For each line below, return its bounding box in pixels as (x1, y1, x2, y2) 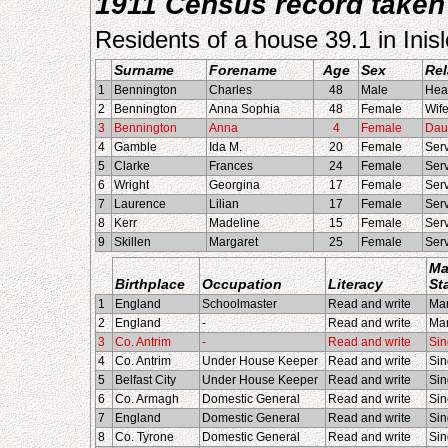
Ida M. (209, 140, 242, 154)
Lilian (209, 197, 239, 211)
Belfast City (115, 373, 176, 387)
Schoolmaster (202, 297, 277, 311)
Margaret (209, 235, 258, 249)
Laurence (114, 197, 166, 211)
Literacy (328, 276, 383, 292)
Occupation (202, 276, 282, 292)
